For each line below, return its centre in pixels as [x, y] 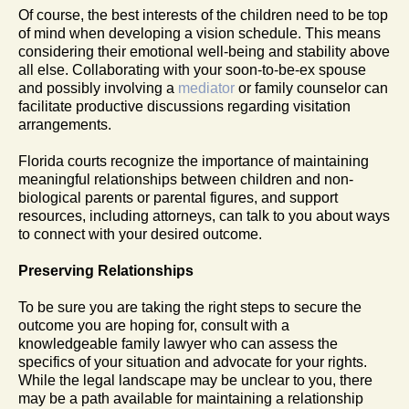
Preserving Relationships [106, 270]
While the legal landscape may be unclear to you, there [195, 380]
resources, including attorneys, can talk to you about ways [204, 215]
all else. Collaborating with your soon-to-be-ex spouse [192, 69]
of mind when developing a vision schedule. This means [199, 33]
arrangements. [65, 124]
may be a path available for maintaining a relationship [191, 398]
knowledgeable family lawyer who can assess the [178, 343]
